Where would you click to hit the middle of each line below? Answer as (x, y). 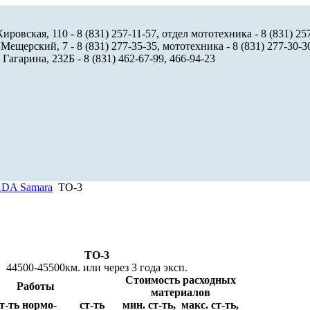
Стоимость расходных (181, 280)
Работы (36, 286)
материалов (181, 292)
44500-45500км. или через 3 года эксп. (97, 267)
